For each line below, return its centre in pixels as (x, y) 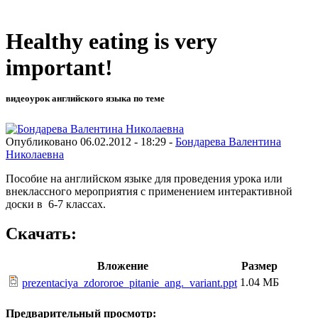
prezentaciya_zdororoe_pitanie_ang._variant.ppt (130, 283)
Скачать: (41, 234)
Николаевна (35, 154)
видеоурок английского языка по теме (85, 99)
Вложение (122, 266)
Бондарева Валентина (228, 141)
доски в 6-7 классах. (56, 204)
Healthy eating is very (111, 42)
